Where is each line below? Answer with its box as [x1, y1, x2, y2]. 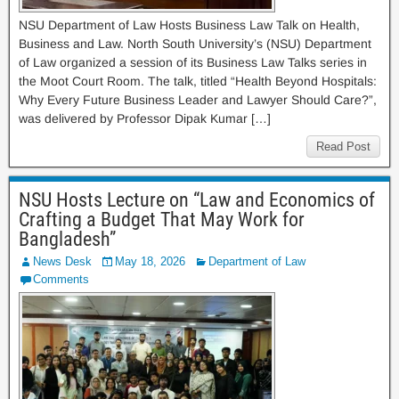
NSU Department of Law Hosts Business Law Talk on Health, [19, 18, 360, 32]
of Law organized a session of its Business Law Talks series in [19, 55, 367, 69]
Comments [33, 273, 89, 286]
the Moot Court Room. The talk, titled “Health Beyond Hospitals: [19, 74, 377, 88]
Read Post [316, 140, 370, 153]
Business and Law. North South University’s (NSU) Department [19, 37, 371, 51]
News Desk [33, 255, 92, 268]
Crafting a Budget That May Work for [19, 208, 305, 231]
